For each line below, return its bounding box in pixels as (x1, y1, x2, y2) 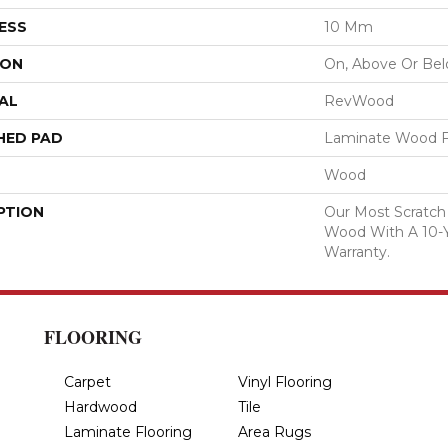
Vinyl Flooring (238, 372, 332, 391)
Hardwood (64, 397, 137, 416)
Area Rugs (238, 422, 311, 441)
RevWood (324, 91, 394, 110)
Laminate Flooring (64, 422, 192, 441)
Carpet (64, 372, 111, 391)
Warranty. (324, 242, 390, 261)
